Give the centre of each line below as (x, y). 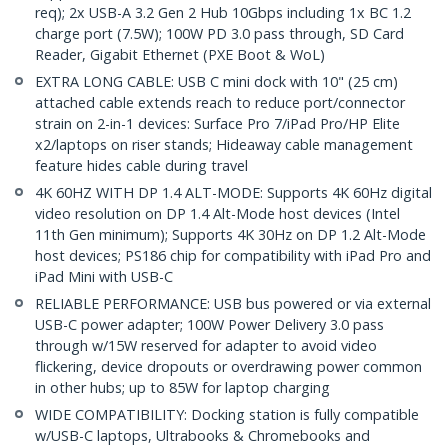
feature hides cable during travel (141, 166)
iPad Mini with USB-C (104, 277)
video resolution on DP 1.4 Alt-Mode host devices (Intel (217, 214)
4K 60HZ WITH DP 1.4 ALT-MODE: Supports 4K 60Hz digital (233, 193)
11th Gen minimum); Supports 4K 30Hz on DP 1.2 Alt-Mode (230, 235)
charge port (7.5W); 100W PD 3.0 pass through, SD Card (219, 34)
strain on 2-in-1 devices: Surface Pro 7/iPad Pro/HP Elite (217, 124)
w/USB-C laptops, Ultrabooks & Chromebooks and (202, 436)
